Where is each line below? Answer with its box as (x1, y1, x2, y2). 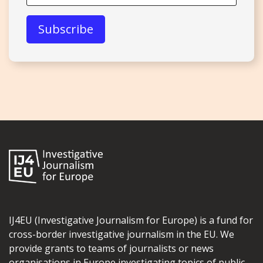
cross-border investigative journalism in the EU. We (9, 228, 234, 241)
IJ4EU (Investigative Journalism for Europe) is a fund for (9, 214, 253, 227)
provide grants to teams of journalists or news (9, 242, 214, 255)
